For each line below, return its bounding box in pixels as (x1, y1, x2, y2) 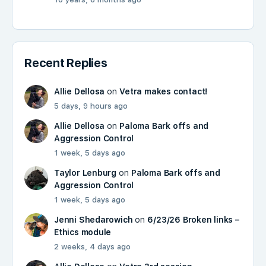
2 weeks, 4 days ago (54, 242, 131, 251)
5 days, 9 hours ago (54, 102, 128, 110)
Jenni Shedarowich (54, 215, 133, 224)
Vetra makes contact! (119, 87, 208, 96)
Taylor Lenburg (54, 168, 117, 178)
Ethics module (54, 227, 112, 237)
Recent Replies (24, 56, 107, 70)
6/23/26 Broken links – (147, 215, 239, 224)
